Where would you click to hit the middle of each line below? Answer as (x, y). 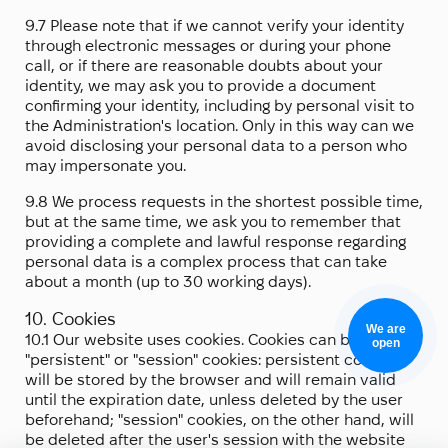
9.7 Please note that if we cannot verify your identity (214, 26)
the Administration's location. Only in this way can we (219, 126)
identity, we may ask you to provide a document (200, 86)
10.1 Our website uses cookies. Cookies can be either (215, 340)
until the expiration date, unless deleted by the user (214, 400)
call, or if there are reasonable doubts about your (204, 66)
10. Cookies (70, 319)
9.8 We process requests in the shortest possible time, (224, 202)
